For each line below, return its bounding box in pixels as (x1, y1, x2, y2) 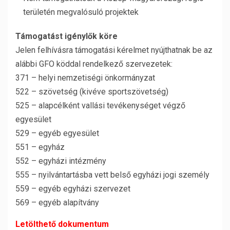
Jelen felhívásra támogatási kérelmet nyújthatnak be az (15, 45, 213, 55)
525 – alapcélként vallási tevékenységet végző (15, 101, 185, 110)
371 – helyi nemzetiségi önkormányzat (15, 73, 155, 83)
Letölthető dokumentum (15, 219, 109, 229)
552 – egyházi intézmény (15, 156, 106, 166)
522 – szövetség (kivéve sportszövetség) (15, 87, 168, 97)
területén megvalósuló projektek (23, 7, 139, 17)
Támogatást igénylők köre (15, 31, 118, 41)
